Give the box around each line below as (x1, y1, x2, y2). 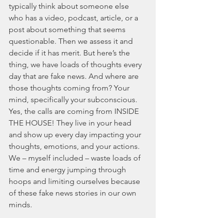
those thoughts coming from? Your (9, 83, 131, 93)
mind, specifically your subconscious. (9, 95, 139, 105)
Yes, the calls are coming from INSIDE (9, 107, 141, 116)
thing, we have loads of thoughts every (9, 60, 144, 70)
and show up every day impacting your (9, 130, 143, 140)
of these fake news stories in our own (9, 188, 138, 198)
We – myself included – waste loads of (9, 153, 143, 163)
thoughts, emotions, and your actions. (9, 142, 142, 151)
